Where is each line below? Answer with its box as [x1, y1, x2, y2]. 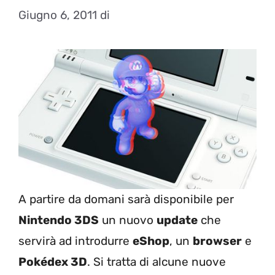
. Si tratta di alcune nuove [87, 254, 226, 269]
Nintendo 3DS [18, 212, 99, 227]
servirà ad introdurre [18, 233, 133, 248]
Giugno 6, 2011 [18, 7, 97, 22]
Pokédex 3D [18, 254, 87, 269]
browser [193, 233, 242, 248]
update [157, 212, 198, 227]
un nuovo [99, 212, 157, 227]
